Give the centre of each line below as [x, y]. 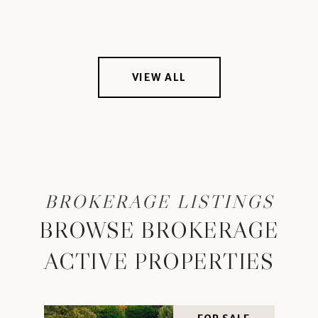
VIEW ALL [159, 77]
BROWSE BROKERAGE [159, 230]
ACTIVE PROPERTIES [159, 261]
